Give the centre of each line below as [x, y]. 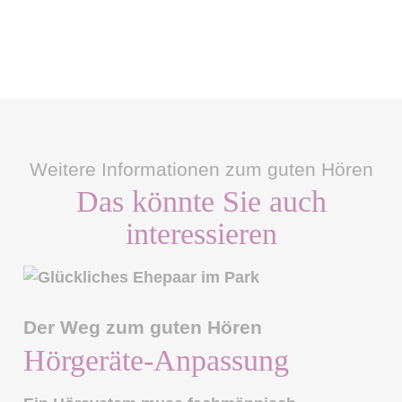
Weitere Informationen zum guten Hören [201, 169]
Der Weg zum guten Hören [143, 328]
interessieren [201, 233]
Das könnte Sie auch [201, 201]
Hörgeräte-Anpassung [157, 360]
